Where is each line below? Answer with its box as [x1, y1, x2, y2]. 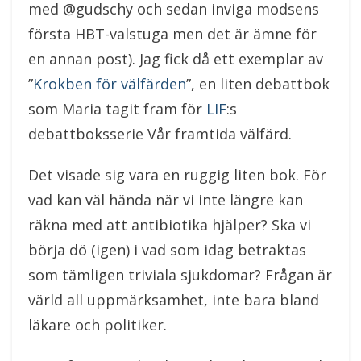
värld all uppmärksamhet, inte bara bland [28, 290, 319, 309]
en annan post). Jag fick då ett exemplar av [28, 49, 323, 68]
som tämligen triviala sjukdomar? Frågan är [28, 265, 332, 284]
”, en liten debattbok [186, 74, 330, 93]
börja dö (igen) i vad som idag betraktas [28, 240, 306, 259]
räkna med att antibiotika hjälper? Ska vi [28, 215, 311, 234]
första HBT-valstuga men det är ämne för [28, 24, 317, 44]
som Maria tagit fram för [28, 99, 206, 118]
